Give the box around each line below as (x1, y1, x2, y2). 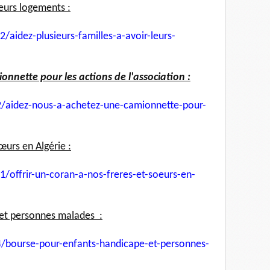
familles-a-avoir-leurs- (78, 31, 175, 43)
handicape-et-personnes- (99, 239, 209, 251)
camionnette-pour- (124, 100, 206, 112)
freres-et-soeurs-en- (107, 169, 195, 181)
